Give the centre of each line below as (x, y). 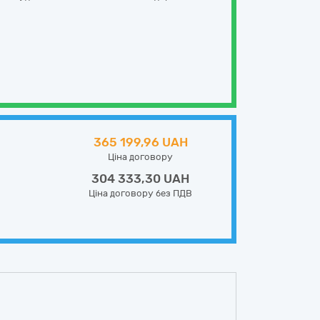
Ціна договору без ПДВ (140, 193)
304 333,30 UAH (140, 179)
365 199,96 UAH (140, 142)
